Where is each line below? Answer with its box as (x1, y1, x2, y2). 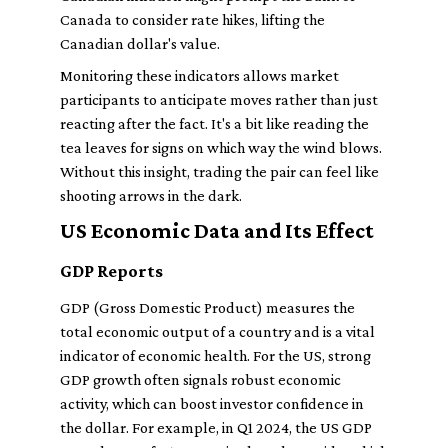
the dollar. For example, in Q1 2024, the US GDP (60, 419, 372, 436)
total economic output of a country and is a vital (60, 323, 375, 340)
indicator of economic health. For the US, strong (60, 347, 371, 364)
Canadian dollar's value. (60, 35, 220, 52)
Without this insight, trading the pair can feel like (60, 163, 379, 180)
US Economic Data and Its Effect (60, 218, 374, 243)
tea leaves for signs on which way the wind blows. (60, 139, 382, 156)
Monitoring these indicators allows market (60, 67, 339, 84)
